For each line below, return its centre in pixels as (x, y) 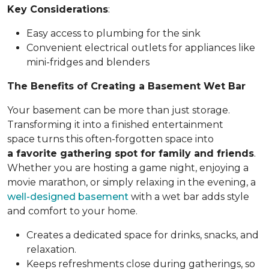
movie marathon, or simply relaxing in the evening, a (131, 182)
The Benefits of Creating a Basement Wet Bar (126, 86)
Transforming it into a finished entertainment (115, 124)
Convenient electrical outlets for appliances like (141, 47)
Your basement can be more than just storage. (119, 110)
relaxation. (51, 249)
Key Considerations (58, 9)
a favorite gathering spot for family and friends (131, 153)
